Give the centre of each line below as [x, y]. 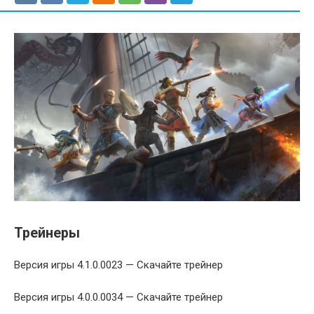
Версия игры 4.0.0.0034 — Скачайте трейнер [118, 298]
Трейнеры [47, 233]
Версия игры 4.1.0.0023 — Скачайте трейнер [118, 265]
